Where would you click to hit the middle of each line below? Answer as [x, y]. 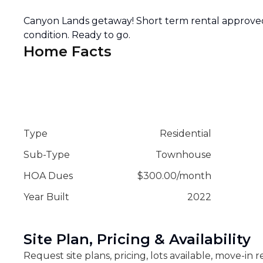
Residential [186, 134]
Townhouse [183, 155]
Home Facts [68, 51]
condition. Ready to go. [77, 35]
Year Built [46, 197]
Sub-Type [47, 155]
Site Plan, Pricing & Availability [137, 239]
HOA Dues [48, 176]
